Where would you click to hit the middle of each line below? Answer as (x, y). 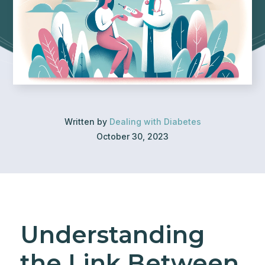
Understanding (112, 235)
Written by (87, 122)
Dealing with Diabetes (155, 122)
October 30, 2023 (132, 136)
